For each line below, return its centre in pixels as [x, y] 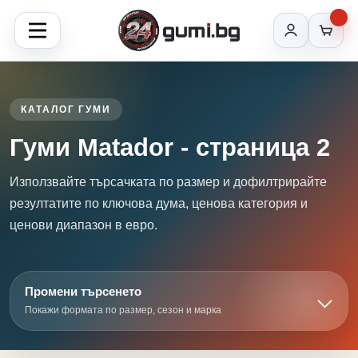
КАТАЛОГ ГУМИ [66, 109]
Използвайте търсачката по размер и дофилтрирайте [168, 182]
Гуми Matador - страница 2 [170, 147]
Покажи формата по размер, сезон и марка [123, 310]
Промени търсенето [83, 291]
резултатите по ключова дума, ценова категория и [159, 203]
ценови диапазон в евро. [84, 225]
